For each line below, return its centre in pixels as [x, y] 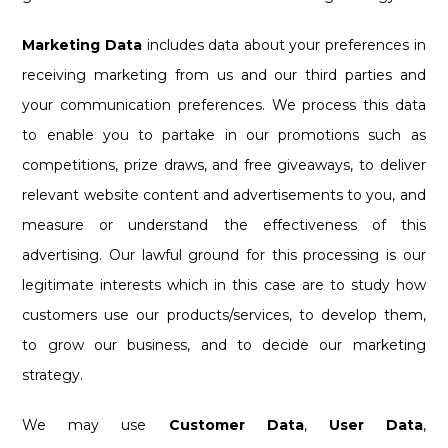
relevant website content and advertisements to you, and [224, 194]
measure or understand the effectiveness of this [224, 224]
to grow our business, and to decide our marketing [224, 344]
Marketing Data [82, 44]
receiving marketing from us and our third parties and [224, 74]
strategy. [53, 374]
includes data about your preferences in [284, 44]
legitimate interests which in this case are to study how [224, 284]
